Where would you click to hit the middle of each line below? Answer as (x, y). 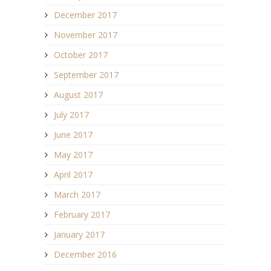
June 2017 (73, 134)
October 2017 (81, 54)
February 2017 (82, 214)
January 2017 (79, 234)
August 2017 (78, 94)
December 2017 (85, 15)
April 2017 (73, 174)
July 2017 (71, 114)
